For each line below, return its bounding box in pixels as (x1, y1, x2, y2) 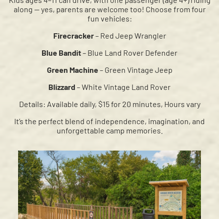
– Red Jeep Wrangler (93, 31, 166, 41)
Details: (19, 99, 45, 109)
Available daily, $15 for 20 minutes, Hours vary (46, 99, 200, 109)
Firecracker (53, 31, 94, 41)
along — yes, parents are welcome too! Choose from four (13, 4, 206, 14)
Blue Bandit (42, 48, 81, 58)
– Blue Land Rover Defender (81, 48, 177, 58)
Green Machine (46, 65, 98, 75)
